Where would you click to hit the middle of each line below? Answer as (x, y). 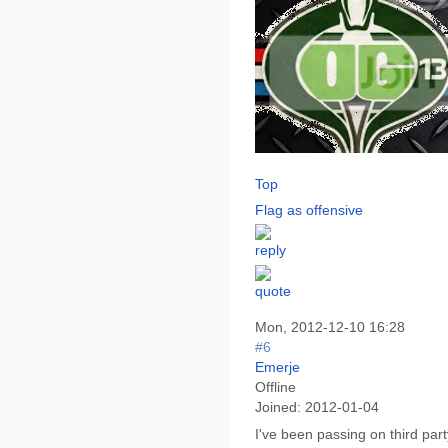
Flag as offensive (309, 209)
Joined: (278, 406)
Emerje (277, 366)
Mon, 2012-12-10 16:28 (330, 326)
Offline (275, 386)
